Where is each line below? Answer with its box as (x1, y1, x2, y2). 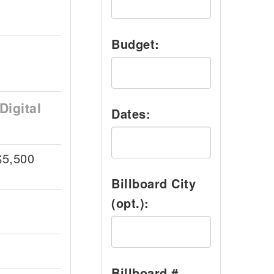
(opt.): (111, 194, 149, 212)
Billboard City (111, 174, 196, 192)
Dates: (111, 105, 150, 122)
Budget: (111, 35, 160, 53)
